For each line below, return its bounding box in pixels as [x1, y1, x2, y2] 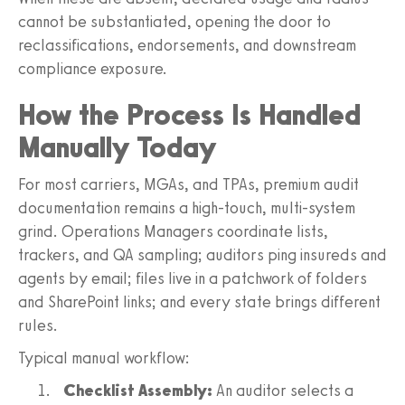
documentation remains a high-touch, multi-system [18, 197, 355, 218]
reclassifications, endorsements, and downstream [18, 34, 356, 55]
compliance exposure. [18, 58, 167, 79]
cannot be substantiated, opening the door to [18, 11, 331, 32]
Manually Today [18, 129, 216, 165]
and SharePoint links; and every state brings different [18, 291, 381, 312]
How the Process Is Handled [18, 97, 361, 132]
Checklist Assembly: [63, 380, 212, 400]
